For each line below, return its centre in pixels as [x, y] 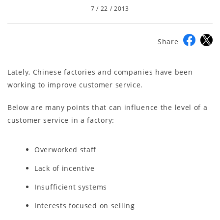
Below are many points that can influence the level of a [108, 107]
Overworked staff [66, 149]
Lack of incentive [65, 168]
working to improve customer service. [75, 84]
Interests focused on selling [85, 205]
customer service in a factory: [61, 120]
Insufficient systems [71, 187]
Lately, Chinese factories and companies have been [100, 72]
